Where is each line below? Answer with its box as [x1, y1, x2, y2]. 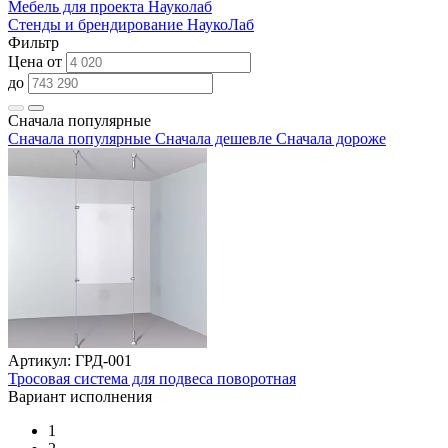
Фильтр [8, 33, 59, 51]
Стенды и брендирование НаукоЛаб [8, 15, 254, 33]
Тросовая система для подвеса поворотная [8, 369, 296, 387]
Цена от [8, 52, 66, 70]
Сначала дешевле [155, 129, 272, 147]
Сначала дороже [276, 129, 386, 147]
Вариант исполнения [8, 387, 152, 405]
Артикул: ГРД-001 [8, 351, 132, 369]
